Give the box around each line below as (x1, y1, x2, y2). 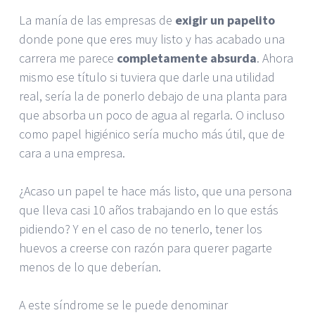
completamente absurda (117, 49, 257, 66)
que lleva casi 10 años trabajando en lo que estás (19, 201, 278, 218)
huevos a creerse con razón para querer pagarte (19, 239, 272, 256)
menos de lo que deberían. (19, 258, 161, 275)
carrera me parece (19, 49, 117, 66)
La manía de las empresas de (19, 11, 175, 28)
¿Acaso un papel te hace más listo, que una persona (19, 182, 292, 199)
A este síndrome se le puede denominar (19, 296, 228, 313)
